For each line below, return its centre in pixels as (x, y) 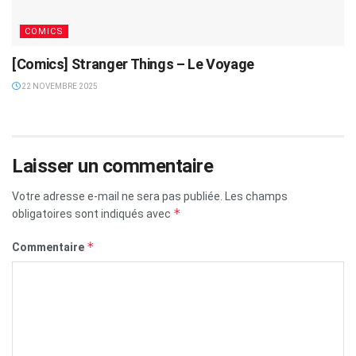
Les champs (256, 196)
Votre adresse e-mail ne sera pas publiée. (117, 196)
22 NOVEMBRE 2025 (59, 86)
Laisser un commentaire (113, 166)
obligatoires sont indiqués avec (93, 213)
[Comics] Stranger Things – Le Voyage (133, 64)
